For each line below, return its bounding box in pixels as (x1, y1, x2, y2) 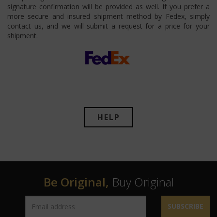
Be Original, (43, 174, 109, 190)
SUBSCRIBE (168, 201, 203, 211)
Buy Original (108, 174, 174, 190)
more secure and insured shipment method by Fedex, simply (7, 12, 210, 21)
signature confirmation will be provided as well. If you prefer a (7, 2, 210, 12)
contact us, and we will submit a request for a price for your (7, 21, 210, 31)
